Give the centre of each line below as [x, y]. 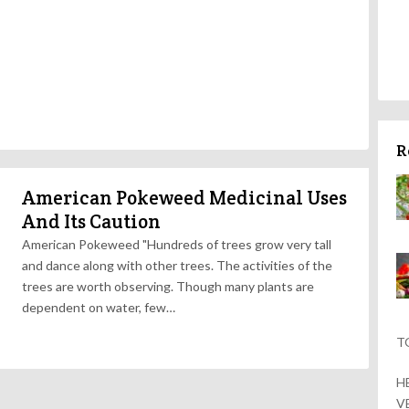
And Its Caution [91, 221]
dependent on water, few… [99, 307]
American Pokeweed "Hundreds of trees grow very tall [177, 244]
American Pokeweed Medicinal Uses [184, 198]
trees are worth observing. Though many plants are [168, 286]
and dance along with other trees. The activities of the [177, 265]
